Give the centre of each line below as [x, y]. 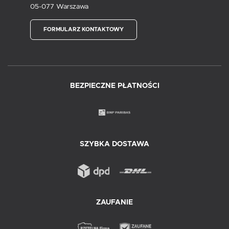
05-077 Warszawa [59, 6]
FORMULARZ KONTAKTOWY [84, 30]
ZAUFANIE [114, 202]
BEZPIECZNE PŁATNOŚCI [114, 86]
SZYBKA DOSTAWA [114, 144]
